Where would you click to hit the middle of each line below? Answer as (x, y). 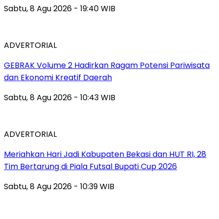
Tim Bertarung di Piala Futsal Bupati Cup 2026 (90, 166)
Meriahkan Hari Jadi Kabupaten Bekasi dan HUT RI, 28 (105, 154)
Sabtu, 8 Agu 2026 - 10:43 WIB (60, 97)
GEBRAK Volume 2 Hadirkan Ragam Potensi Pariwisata (107, 65)
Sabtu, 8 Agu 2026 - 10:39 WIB (59, 186)
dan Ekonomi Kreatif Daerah (58, 77)
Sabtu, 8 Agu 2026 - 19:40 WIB (60, 8)
